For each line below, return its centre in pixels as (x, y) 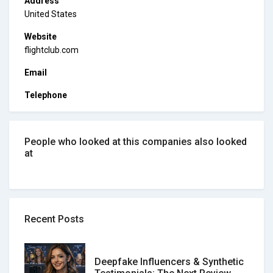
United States (51, 14)
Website (41, 36)
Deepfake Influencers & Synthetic (169, 262)
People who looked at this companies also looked (136, 141)
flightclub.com (51, 50)
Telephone (46, 95)
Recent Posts (54, 219)
